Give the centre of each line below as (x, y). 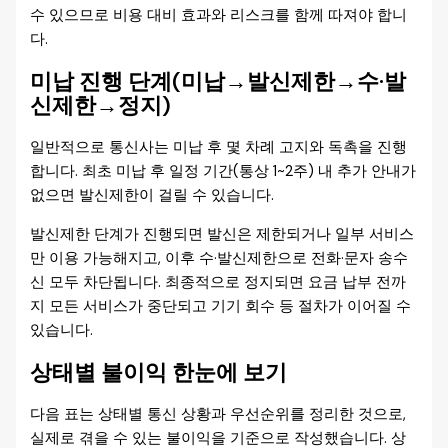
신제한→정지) (101, 105)
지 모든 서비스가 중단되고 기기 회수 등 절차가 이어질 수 (221, 306)
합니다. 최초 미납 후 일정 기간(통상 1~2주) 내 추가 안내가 (223, 171)
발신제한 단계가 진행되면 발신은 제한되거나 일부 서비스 (222, 234)
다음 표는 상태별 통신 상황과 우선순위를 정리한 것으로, (218, 414)
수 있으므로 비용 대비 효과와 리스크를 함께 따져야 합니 (219, 15)
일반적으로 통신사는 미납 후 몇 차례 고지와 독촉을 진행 (219, 147)
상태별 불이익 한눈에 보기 (159, 372)
